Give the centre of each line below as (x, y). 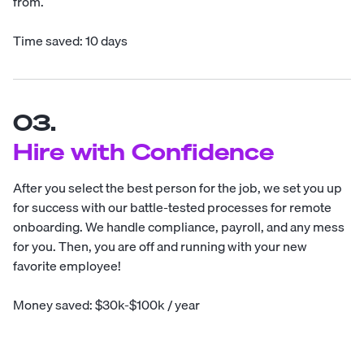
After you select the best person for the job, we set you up (178, 188)
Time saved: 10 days (70, 41)
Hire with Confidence (143, 152)
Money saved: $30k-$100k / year (106, 305)
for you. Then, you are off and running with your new (160, 247)
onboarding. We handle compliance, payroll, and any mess (179, 227)
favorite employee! (67, 266)
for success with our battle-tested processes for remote (172, 208)
